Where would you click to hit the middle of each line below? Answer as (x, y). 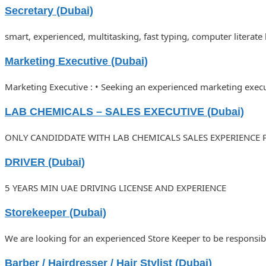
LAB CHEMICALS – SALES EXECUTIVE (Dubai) (124, 112)
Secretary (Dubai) (49, 11)
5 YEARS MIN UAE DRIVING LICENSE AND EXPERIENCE (115, 188)
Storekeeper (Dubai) (56, 213)
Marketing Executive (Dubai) (76, 61)
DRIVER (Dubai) (45, 162)
